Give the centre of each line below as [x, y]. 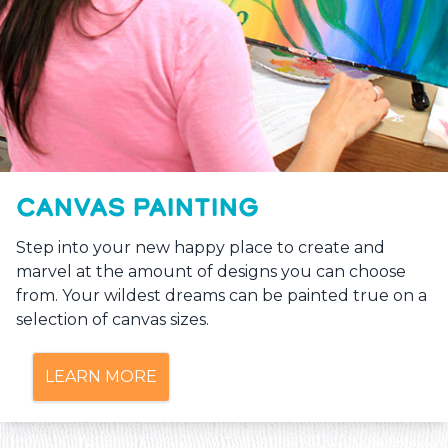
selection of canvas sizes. [112, 320]
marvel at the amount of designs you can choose [211, 272]
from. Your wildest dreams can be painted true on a [221, 296]
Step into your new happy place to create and [200, 248]
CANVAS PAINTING [137, 208]
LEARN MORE [101, 377]
